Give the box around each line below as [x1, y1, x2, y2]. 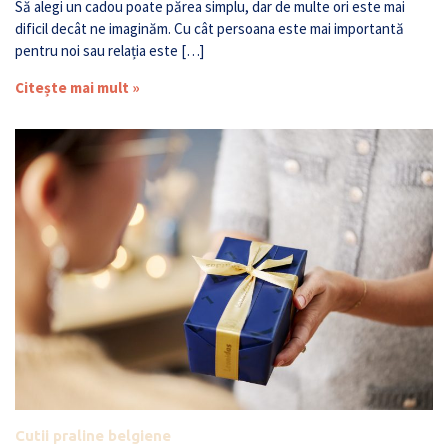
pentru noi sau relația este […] [15, 40, 204, 60]
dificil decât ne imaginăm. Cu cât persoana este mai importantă [15, 18, 404, 38]
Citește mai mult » [15, 77, 140, 97]
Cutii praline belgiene [15, 426, 171, 444]
